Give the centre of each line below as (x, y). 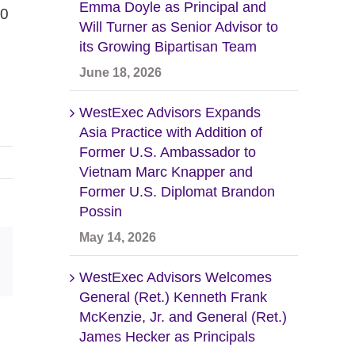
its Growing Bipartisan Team (168, 46)
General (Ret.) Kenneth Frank (173, 297)
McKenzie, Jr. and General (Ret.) (183, 317)
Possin (101, 211)
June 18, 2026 (120, 72)
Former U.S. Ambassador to (168, 152)
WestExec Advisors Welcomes (176, 277)
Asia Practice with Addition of (171, 132)
